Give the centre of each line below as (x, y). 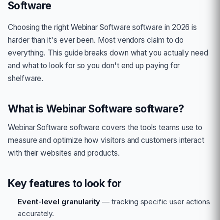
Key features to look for (65, 183)
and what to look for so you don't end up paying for (94, 66)
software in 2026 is (164, 27)
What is (27, 109)
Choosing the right (39, 27)
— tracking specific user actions (155, 202)
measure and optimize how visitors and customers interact (106, 140)
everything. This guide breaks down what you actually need (108, 53)
